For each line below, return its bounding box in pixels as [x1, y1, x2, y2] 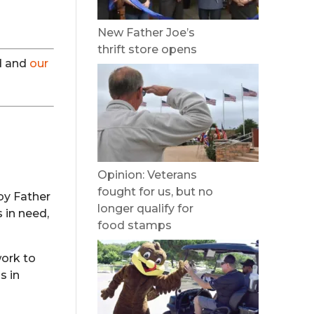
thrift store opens [97, 43, 198, 56]
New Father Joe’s [97, 26, 196, 39]
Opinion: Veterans [97, 168, 198, 182]
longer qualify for [97, 202, 194, 215]
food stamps [97, 219, 172, 232]
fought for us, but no [97, 185, 214, 198]
